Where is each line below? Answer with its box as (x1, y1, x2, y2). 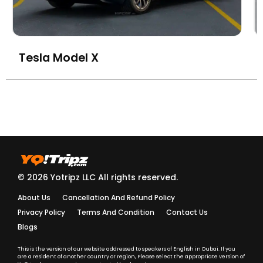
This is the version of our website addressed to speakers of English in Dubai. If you (18, 245, 235, 253)
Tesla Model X (19, 50, 99, 66)
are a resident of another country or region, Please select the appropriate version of (18, 253, 245, 261)
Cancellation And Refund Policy (62, 193, 175, 203)
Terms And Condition (77, 207, 154, 218)
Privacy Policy (18, 207, 65, 218)
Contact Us (166, 207, 208, 218)
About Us (18, 193, 50, 203)
